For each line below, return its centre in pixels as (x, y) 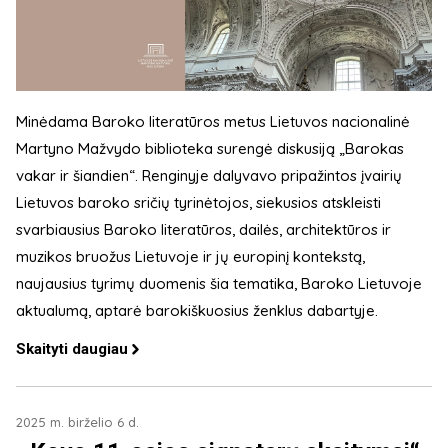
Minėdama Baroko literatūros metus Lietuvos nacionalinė (213, 121)
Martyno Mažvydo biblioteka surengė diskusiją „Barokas (210, 148)
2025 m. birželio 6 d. (77, 421)
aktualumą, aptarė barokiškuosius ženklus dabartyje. (197, 310)
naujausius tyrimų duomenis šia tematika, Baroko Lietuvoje (219, 283)
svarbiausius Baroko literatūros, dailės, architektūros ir (203, 229)
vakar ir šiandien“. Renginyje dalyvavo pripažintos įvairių (209, 175)
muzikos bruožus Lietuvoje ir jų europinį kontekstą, (190, 256)
